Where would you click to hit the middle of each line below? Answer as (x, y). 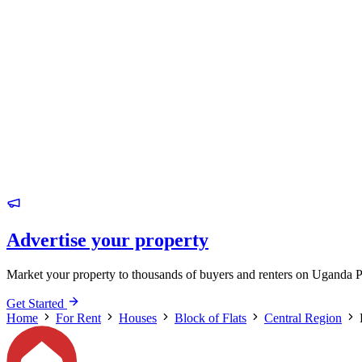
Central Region (303, 318)
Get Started (37, 303)
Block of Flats (210, 318)
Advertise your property (107, 240)
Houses (138, 318)
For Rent (78, 318)
